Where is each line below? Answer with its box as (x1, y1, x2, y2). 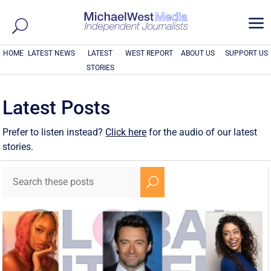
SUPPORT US (225, 49, 269, 57)
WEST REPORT (125, 49, 173, 57)
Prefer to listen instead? (2, 126, 106, 138)
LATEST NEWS (28, 49, 76, 57)
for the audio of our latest (146, 126, 258, 138)
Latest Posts (2, 96, 111, 119)
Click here (105, 126, 147, 138)
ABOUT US (180, 49, 215, 57)
